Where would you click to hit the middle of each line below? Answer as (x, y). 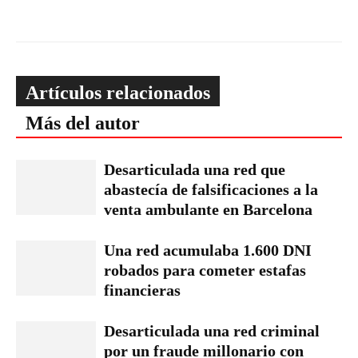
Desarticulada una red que (195, 169)
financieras (142, 290)
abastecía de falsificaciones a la (211, 189)
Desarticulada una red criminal (212, 330)
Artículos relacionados (118, 92)
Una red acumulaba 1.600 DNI (208, 250)
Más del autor (83, 123)
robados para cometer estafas (205, 270)
